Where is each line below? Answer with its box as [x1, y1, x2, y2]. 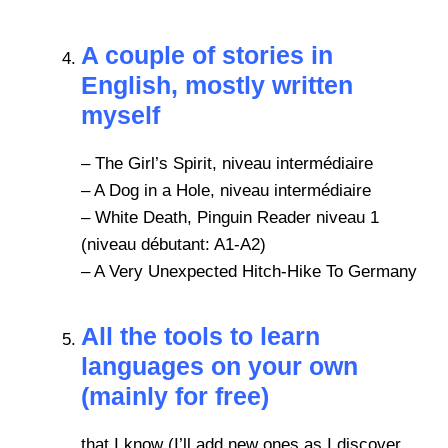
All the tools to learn [81, 321, 320, 350]
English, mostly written [81, 70, 353, 99]
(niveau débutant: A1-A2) [81, 234, 266, 254]
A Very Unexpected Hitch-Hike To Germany [94, 261, 417, 281]
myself [81, 100, 167, 129]
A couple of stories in [81, 40, 333, 69]
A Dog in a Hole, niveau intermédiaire [94, 180, 371, 200]
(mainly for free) [81, 381, 269, 410]
